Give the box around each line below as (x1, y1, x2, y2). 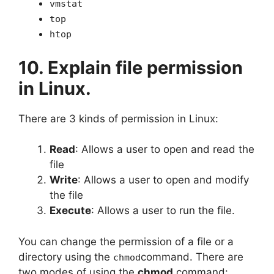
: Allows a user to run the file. (91, 204, 235, 217)
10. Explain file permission (18, 56, 243, 78)
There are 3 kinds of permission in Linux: (18, 112, 218, 125)
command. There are (141, 250, 243, 263)
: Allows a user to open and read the (75, 143, 254, 155)
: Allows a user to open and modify (78, 174, 249, 186)
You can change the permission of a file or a (18, 235, 234, 248)
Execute (50, 204, 91, 217)
